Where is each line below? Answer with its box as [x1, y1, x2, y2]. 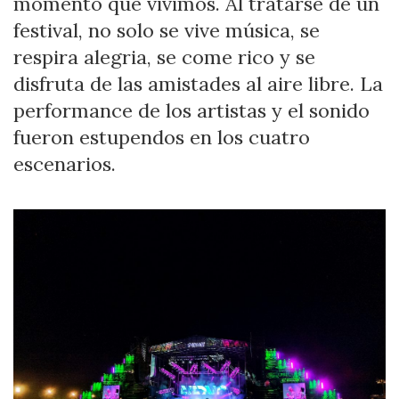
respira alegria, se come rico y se [13, 44, 315, 69]
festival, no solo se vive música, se [13, 17, 320, 43]
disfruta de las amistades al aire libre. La [13, 70, 383, 96]
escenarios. [13, 151, 116, 176]
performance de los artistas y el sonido [13, 97, 370, 123]
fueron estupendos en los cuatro [13, 124, 310, 150]
